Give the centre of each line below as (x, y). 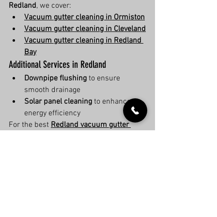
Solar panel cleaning (58, 102)
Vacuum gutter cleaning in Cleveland (85, 29)
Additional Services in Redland (57, 64)
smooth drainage (52, 90)
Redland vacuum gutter (91, 125)
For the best (30, 125)
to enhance (112, 102)
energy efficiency (52, 113)
